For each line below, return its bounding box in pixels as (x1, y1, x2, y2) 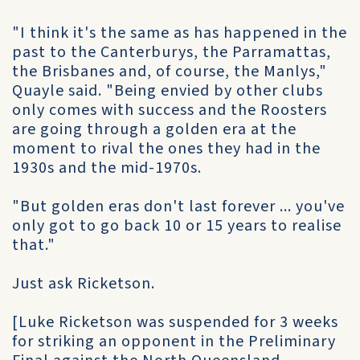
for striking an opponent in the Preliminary (12, 330, 336, 353)
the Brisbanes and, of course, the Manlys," (12, 60, 327, 83)
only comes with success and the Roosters (12, 99, 327, 121)
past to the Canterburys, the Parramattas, (12, 41, 331, 63)
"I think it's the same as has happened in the (12, 22, 347, 44)
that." (12, 234, 55, 256)
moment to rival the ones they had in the (12, 137, 321, 160)
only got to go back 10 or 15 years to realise (12, 215, 342, 237)
